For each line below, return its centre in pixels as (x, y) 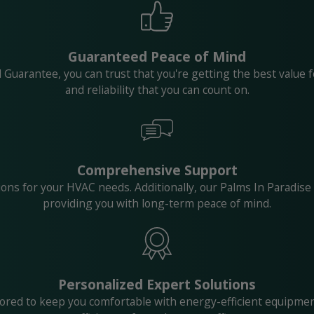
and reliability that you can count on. (157, 90)
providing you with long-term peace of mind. (157, 204)
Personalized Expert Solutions (157, 284)
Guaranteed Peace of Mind (157, 57)
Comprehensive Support (157, 170)
